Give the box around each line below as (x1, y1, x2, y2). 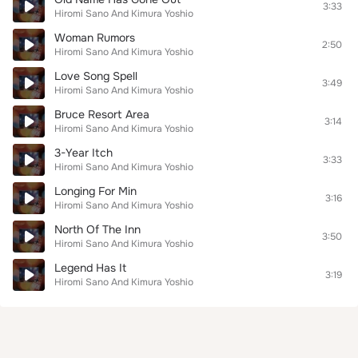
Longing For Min (54, 184, 137, 198)
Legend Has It (54, 261, 126, 275)
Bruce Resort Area (54, 107, 149, 121)
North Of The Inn (54, 222, 141, 237)
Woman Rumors (54, 30, 135, 45)
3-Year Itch (54, 145, 113, 160)
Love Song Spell (54, 69, 137, 83)
